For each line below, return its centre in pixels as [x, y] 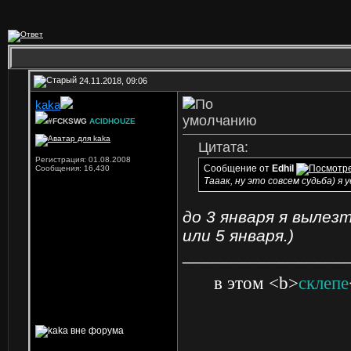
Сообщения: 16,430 [72, 168]
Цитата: [223, 147]
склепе [324, 283]
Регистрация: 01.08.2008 [83, 159]
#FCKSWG [69, 121]
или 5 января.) [238, 235]
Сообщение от [238, 169]
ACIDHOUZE [112, 121]
